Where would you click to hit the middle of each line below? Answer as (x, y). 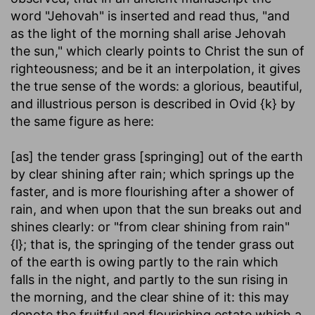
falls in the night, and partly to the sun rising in (149, 279)
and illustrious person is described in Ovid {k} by (153, 103)
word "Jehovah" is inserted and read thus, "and (150, 15)
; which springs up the (228, 174)
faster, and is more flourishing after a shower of (153, 191)
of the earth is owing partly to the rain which (144, 262)
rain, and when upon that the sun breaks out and (156, 209)
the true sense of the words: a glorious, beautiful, (156, 86)
